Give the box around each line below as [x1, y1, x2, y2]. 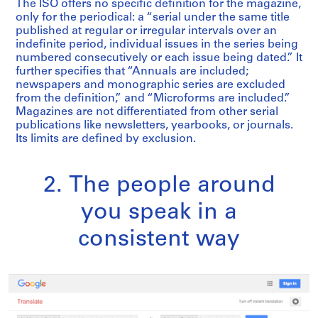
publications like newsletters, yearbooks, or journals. [16, 120, 293, 132]
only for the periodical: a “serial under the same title [16, 12, 290, 24]
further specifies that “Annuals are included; [16, 66, 248, 78]
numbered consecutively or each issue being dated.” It [16, 53, 302, 65]
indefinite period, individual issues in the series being [16, 39, 298, 51]
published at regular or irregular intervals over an [16, 26, 277, 38]
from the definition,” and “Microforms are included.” [16, 93, 290, 105]
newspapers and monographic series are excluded [16, 79, 285, 92]
